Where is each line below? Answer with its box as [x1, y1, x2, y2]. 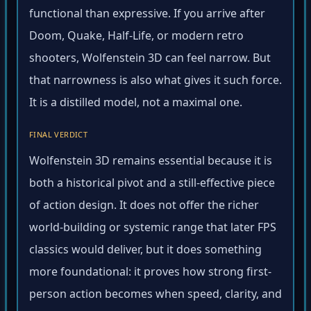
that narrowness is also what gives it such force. [29, 74, 282, 90]
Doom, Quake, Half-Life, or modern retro [29, 30, 244, 46]
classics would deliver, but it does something [29, 244, 262, 260]
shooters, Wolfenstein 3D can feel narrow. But [29, 52, 271, 68]
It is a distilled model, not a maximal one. [29, 96, 242, 112]
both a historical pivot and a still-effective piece [29, 177, 275, 193]
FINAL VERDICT [29, 131, 88, 142]
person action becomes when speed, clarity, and [29, 288, 282, 304]
